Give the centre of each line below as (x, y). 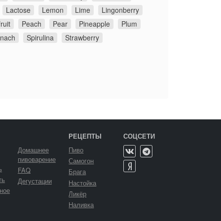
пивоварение (37, 159)
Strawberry (82, 37)
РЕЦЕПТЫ (85, 136)
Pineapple (94, 23)
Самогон (81, 161)
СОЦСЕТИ (139, 136)
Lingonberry (120, 10)
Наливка (81, 204)
